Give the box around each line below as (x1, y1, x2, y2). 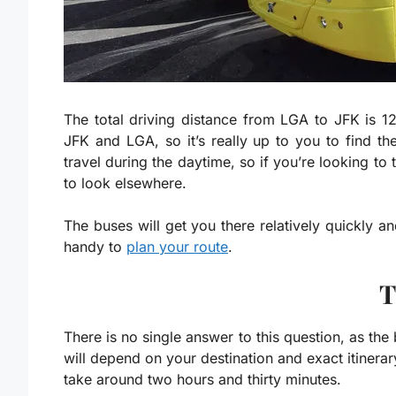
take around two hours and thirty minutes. (64, 370, 341, 389)
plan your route (126, 238, 228, 256)
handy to (64, 238, 126, 256)
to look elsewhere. (64, 174, 187, 193)
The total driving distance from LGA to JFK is (64, 110, 382, 129)
